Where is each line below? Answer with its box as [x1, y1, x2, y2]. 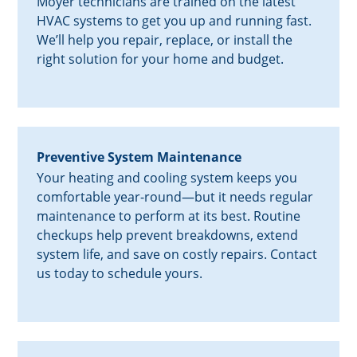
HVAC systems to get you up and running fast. [37, 12, 312, 30]
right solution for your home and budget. [37, 50, 284, 69]
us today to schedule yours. [37, 265, 203, 283]
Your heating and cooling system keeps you [37, 169, 298, 187]
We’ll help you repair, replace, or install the [37, 31, 293, 49]
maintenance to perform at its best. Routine [37, 207, 301, 226]
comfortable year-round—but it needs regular [37, 188, 314, 206]
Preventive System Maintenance [37, 148, 242, 167]
